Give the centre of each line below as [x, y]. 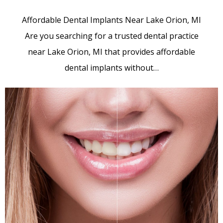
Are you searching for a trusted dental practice [111, 36]
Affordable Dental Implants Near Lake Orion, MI [111, 20]
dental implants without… [111, 68]
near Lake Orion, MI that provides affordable [111, 52]
